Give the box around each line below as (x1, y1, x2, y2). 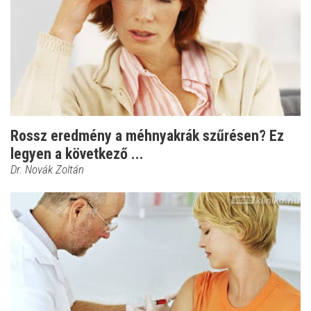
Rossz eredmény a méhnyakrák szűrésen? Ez (10, 127, 284, 145)
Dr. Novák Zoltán (10, 162, 84, 177)
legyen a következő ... (10, 145, 144, 163)
